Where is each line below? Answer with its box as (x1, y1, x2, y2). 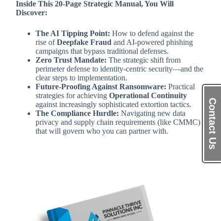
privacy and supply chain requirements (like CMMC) (36, 117, 200, 126)
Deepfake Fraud (57, 37, 111, 46)
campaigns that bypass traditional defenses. (36, 46, 169, 55)
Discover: (16, 8, 47, 17)
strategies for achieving (36, 91, 109, 100)
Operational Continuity (109, 91, 187, 100)
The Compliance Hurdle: (36, 109, 119, 117)
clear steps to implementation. (36, 73, 127, 82)
